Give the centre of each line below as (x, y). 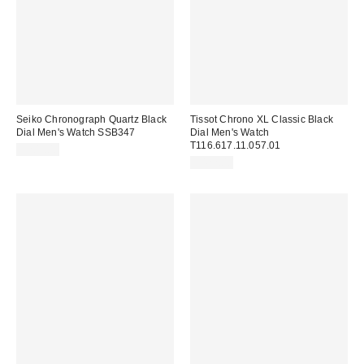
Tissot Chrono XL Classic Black (262, 119)
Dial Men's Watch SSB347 (76, 132)
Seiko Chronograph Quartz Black (91, 119)
